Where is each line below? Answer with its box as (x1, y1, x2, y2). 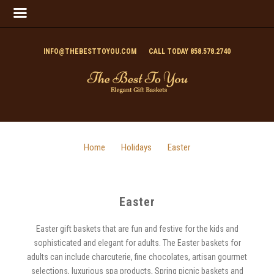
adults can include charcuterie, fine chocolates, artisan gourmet (27, 252, 247, 262)
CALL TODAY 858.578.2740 (149, 47, 231, 56)
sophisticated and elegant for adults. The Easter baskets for (33, 238, 241, 248)
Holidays (121, 142, 152, 154)
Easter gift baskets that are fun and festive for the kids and (35, 224, 239, 234)
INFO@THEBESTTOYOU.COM (43, 47, 136, 56)
